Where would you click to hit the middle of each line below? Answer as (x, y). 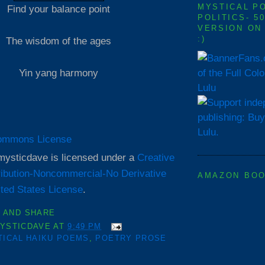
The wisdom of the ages (59, 41)
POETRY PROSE (131, 238)
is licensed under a (93, 158)
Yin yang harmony (59, 73)
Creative (156, 158)
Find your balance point (59, 9)
